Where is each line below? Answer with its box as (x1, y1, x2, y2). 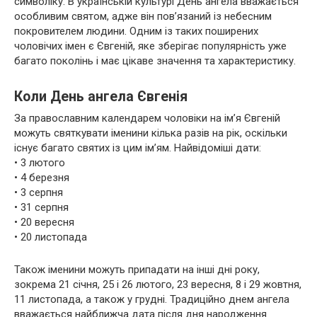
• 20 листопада (14, 230, 87, 243)
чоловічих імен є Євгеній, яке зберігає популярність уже (14, 39, 287, 52)
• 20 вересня (14, 215, 74, 229)
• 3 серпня (14, 185, 63, 199)
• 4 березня (14, 171, 69, 184)
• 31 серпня (14, 200, 69, 214)
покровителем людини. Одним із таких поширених (14, 24, 258, 38)
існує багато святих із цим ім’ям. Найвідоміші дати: (14, 141, 261, 154)
